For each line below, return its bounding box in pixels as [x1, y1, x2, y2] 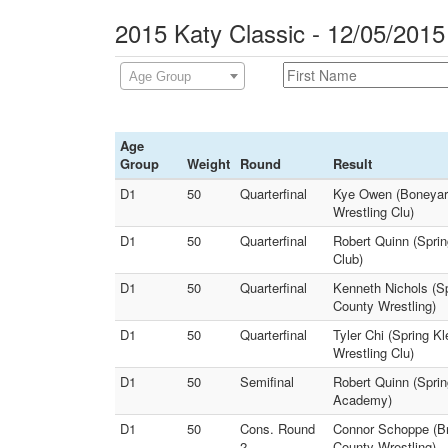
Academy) [333, 390, 392, 409]
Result [333, 154, 372, 173]
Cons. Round [240, 419, 315, 438]
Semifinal [240, 372, 294, 391]
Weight [187, 154, 230, 173]
